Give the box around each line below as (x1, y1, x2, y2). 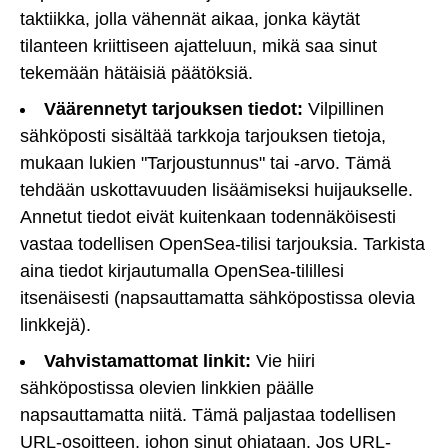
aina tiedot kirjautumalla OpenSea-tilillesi (20, 261, 344, 282)
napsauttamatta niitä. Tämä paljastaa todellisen (20, 405, 396, 426)
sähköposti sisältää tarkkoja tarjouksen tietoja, (20, 126, 386, 147)
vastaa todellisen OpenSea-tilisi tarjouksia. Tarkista (20, 234, 425, 255)
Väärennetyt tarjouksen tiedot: (44, 99, 303, 120)
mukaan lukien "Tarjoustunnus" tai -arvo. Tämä (20, 153, 391, 174)
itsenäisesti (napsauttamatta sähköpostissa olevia (20, 288, 415, 309)
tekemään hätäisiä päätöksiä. (20, 63, 253, 84)
